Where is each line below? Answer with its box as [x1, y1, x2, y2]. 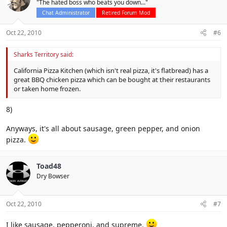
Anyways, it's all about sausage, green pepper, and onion [6, 124, 200, 134]
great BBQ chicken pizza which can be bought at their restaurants [14, 74, 210, 84]
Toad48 [36, 161, 61, 171]
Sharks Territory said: [14, 50, 73, 59]
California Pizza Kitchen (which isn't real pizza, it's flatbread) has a [14, 65, 208, 75]
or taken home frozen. [14, 84, 81, 93]
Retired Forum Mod [102, 9, 150, 16]
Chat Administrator [42, 9, 90, 16]
